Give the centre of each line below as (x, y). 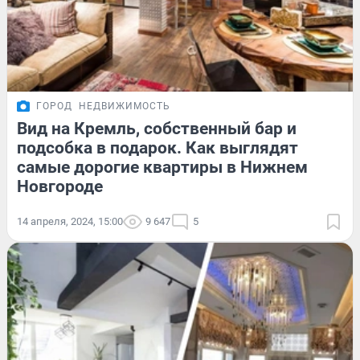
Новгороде (60, 186)
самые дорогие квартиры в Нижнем (162, 167)
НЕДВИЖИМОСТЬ (125, 106)
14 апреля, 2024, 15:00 (70, 221)
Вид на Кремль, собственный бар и (157, 128)
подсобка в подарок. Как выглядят (157, 147)
